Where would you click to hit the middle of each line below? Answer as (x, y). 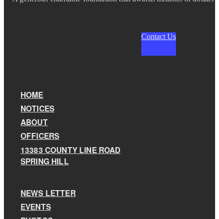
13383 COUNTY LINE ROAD (71, 150)
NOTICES (38, 109)
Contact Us (158, 37)
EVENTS (36, 207)
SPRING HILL (45, 161)
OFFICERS (40, 136)
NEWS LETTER (48, 193)
